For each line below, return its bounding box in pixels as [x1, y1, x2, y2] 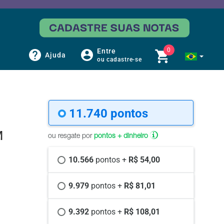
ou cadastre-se [96, 56, 142, 63]
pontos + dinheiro [94, 133, 150, 140]
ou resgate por [48, 133, 94, 140]
